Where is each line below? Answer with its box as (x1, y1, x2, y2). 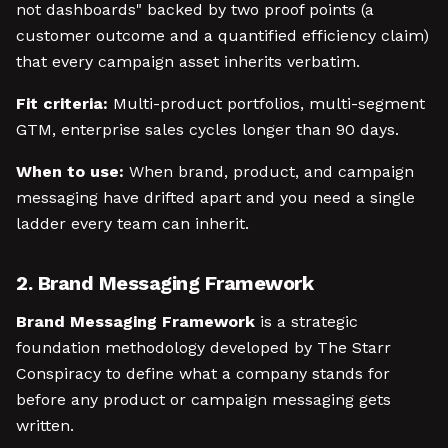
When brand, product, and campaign (124, 162, 414, 181)
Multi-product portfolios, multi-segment (108, 94, 425, 113)
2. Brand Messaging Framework (16, 271, 313, 295)
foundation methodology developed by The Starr (16, 338, 391, 357)
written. (16, 416, 74, 435)
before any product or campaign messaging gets (16, 390, 391, 409)
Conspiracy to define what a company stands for (16, 364, 390, 383)
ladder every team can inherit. (16, 214, 249, 233)
